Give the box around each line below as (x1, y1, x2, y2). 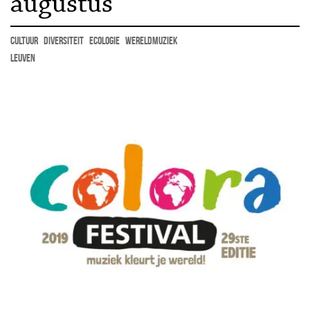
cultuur (10, 35, 38, 46)
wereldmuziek (125, 35, 178, 46)
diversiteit (44, 35, 84, 46)
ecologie (89, 35, 120, 46)
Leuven (10, 52, 35, 64)
